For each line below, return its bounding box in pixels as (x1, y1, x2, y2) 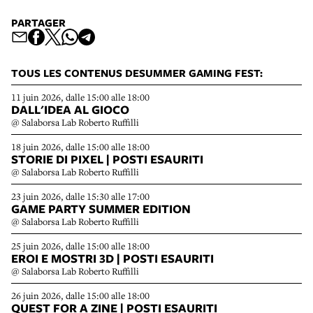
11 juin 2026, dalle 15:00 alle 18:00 (11, 90, 150, 103)
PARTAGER (11, 15, 66, 30)
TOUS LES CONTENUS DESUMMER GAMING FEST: (11, 65, 263, 80)
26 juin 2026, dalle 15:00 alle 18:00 (11, 289, 150, 302)
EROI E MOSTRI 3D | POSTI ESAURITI (11, 249, 214, 266)
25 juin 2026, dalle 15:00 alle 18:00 (11, 239, 150, 252)
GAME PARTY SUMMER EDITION (11, 200, 191, 217)
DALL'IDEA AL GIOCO (11, 101, 129, 117)
